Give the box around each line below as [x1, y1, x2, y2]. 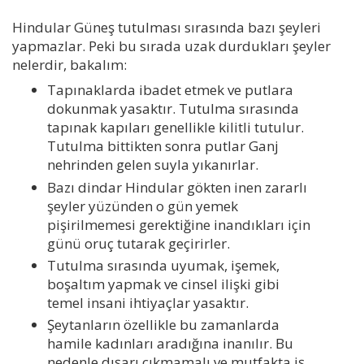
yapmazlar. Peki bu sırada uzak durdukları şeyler [12, 36, 331, 55]
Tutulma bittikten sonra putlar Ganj [46, 136, 279, 156]
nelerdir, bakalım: [12, 54, 127, 74]
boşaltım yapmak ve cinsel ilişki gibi [46, 274, 279, 293]
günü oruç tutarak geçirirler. [46, 233, 230, 253]
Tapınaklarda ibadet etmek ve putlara [46, 80, 293, 100]
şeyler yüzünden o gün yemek [46, 196, 238, 215]
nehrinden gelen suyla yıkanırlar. [46, 155, 258, 175]
